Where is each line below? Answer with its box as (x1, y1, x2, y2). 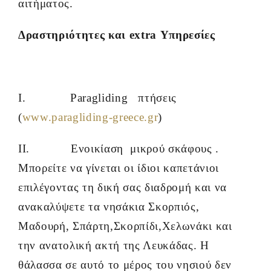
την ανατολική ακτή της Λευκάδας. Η (18, 239, 209, 252)
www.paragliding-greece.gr (22, 111, 158, 124)
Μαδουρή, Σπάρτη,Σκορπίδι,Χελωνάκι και (18, 220, 232, 233)
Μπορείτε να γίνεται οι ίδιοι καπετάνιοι (18, 162, 219, 175)
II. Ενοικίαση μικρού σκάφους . (18, 142, 219, 155)
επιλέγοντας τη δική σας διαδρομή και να (18, 181, 227, 194)
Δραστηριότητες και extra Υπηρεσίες (18, 28, 215, 42)
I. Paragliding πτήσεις (18, 91, 180, 105)
